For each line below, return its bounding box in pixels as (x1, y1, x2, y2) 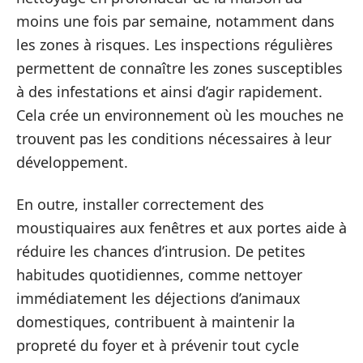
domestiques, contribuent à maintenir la (16, 311, 295, 331)
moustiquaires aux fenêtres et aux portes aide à (16, 217, 347, 237)
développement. (16, 152, 128, 172)
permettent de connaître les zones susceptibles (16, 58, 343, 78)
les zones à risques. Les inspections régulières (16, 35, 333, 54)
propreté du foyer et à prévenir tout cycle (16, 335, 299, 355)
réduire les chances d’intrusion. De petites (16, 241, 305, 261)
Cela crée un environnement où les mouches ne (16, 105, 344, 125)
